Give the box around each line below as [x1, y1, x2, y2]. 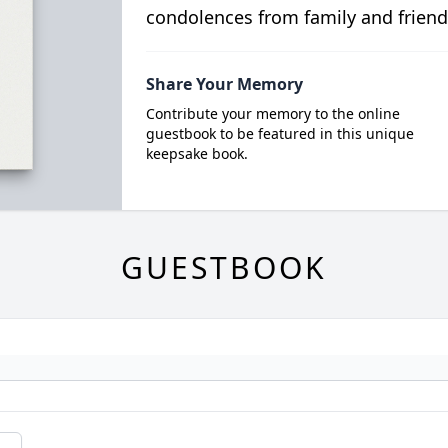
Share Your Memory [145, 73, 303, 96]
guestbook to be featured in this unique [145, 124, 414, 144]
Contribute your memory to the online [145, 104, 400, 124]
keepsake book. [145, 144, 248, 164]
